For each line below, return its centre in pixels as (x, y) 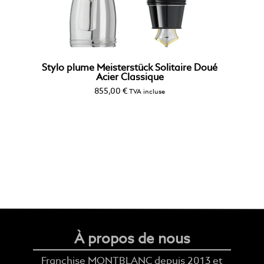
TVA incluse (147, 92)
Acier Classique (130, 77)
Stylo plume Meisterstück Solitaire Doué (130, 68)
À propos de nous (132, 240)
